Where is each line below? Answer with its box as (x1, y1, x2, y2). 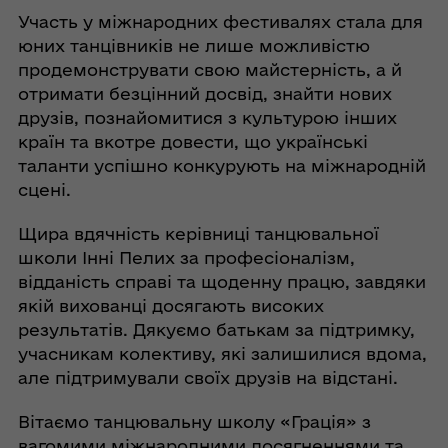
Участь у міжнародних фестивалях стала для (17, 12, 423, 32)
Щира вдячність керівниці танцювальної (17, 224, 379, 244)
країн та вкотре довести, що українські (17, 132, 368, 152)
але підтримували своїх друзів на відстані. (17, 368, 398, 388)
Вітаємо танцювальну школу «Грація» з (17, 412, 371, 432)
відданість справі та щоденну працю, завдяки (17, 272, 426, 292)
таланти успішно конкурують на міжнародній (17, 156, 426, 176)
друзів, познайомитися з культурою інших (17, 108, 397, 128)
